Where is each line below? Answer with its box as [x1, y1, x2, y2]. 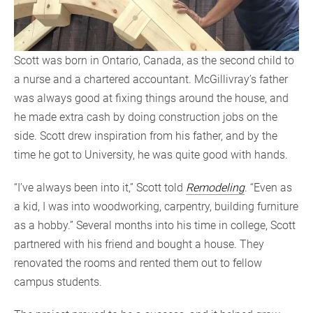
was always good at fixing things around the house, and [14, 91, 289, 105]
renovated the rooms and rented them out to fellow [14, 256, 262, 270]
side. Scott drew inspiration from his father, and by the [14, 129, 277, 143]
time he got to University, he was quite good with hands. [14, 147, 288, 161]
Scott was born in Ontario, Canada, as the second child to [14, 53, 294, 67]
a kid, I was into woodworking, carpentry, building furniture [14, 199, 298, 213]
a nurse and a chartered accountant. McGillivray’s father [14, 72, 288, 86]
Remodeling [186, 180, 245, 194]
